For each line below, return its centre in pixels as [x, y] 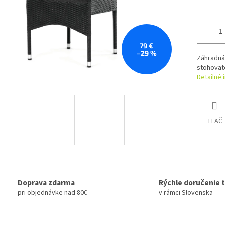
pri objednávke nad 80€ [52, 193]
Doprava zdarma [46, 183]
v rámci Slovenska [186, 193]
